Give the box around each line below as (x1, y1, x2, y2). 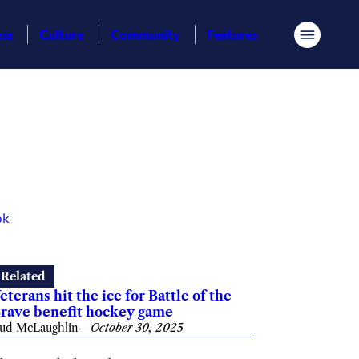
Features (207, 26, 258, 42)
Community (110, 26, 180, 42)
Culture (39, 26, 84, 42)
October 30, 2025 (91, 321, 184, 335)
